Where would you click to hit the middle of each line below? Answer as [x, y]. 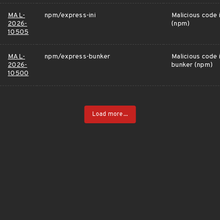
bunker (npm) [192, 65]
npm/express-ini [70, 15]
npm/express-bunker [78, 57]
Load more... [110, 114]
